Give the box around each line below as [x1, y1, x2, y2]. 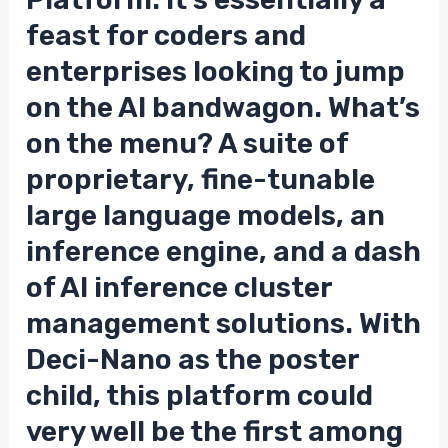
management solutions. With [26, 307, 422, 341]
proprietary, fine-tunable [26, 163, 376, 197]
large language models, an [26, 199, 386, 233]
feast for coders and [26, 19, 307, 53]
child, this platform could [26, 379, 374, 413]
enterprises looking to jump [26, 55, 406, 89]
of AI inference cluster [26, 271, 333, 305]
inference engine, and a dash [26, 235, 422, 269]
